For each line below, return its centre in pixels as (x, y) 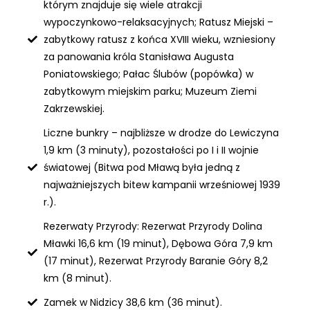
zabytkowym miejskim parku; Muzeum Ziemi (150, 91)
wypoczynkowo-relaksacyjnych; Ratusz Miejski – (158, 22)
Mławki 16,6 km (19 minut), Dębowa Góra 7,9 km (158, 243)
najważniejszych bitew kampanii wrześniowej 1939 (162, 184)
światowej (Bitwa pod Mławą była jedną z (142, 167)
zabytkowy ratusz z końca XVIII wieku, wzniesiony (159, 39)
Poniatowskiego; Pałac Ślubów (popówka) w (148, 74)
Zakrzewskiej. (74, 108)
